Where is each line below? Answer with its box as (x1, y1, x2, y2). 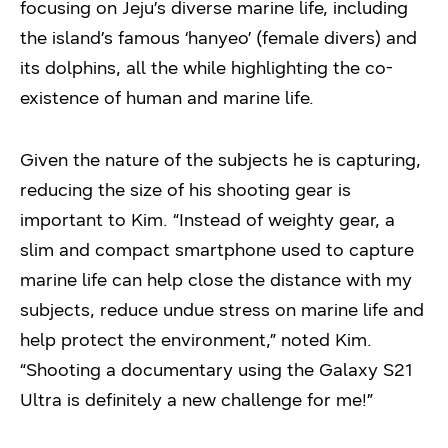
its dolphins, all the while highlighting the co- (20, 56, 393, 79)
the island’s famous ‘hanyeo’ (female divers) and (20, 26, 417, 49)
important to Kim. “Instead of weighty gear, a (20, 208, 395, 231)
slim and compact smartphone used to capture (20, 238, 414, 261)
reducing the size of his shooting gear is (20, 178, 351, 201)
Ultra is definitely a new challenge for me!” (20, 388, 373, 411)
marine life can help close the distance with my (20, 268, 412, 291)
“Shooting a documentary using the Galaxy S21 (20, 358, 413, 381)
